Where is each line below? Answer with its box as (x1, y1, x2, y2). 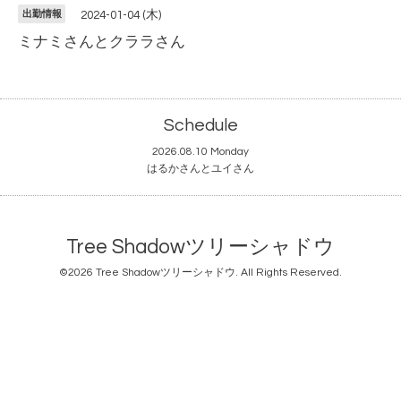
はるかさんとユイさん (147, 163, 254, 175)
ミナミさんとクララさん (18, 34, 185, 50)
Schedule (163, 116, 238, 135)
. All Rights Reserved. (235, 267, 342, 279)
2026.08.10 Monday (152, 146, 249, 158)
